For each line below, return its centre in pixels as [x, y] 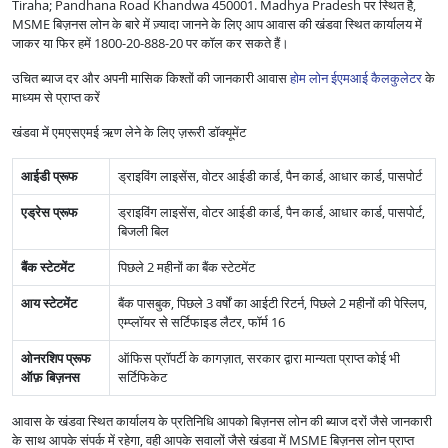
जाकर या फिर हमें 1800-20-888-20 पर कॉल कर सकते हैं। [150, 43]
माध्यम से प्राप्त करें [56, 97]
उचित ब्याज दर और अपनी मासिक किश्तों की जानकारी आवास [151, 78]
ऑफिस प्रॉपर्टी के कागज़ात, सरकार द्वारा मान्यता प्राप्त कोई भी [259, 358]
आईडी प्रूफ [49, 176]
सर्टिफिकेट [142, 377]
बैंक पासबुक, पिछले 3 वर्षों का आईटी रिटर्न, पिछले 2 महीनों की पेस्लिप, [272, 303]
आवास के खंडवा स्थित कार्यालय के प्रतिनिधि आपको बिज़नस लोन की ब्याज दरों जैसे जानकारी [222, 421]
